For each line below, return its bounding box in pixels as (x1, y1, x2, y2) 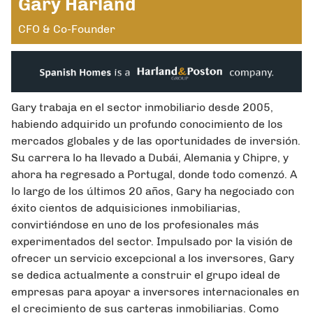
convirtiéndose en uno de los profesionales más (11, 218, 259, 232)
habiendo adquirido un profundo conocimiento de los (11, 117, 283, 131)
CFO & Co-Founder (18, 22, 115, 36)
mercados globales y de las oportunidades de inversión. (11, 134, 300, 148)
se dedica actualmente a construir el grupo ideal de (11, 268, 280, 282)
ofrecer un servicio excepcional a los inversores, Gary (11, 252, 294, 265)
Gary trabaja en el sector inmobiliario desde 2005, (11, 101, 273, 115)
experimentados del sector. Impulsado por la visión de (11, 235, 293, 249)
